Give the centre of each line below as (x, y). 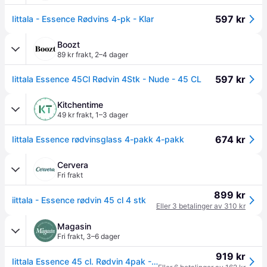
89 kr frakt (74, 55)
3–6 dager (103, 236)
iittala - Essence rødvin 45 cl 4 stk (79, 200)
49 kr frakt (74, 115)
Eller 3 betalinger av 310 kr (201, 206)
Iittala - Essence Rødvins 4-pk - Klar (83, 19)
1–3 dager (112, 115)
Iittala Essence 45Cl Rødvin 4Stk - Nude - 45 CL (107, 79)
